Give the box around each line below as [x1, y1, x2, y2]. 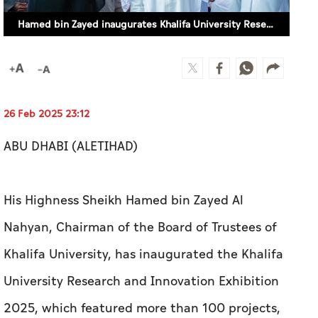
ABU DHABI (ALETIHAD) [4, 136, 138, 156]
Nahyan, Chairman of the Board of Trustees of [4, 217, 277, 237]
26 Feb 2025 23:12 [4, 106, 89, 121]
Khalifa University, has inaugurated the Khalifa [4, 244, 283, 264]
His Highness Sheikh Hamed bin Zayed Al [4, 190, 243, 210]
